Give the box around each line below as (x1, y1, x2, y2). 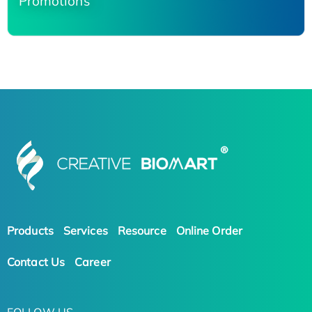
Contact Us (7, 254, 65, 269)
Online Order (175, 223, 242, 237)
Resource (117, 223, 166, 237)
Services (63, 223, 108, 237)
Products (7, 223, 54, 237)
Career (75, 254, 111, 269)
